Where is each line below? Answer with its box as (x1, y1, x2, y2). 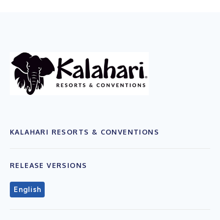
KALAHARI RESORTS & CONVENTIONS (10, 127, 159, 136)
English (14, 185, 41, 194)
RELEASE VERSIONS (10, 161, 87, 169)
